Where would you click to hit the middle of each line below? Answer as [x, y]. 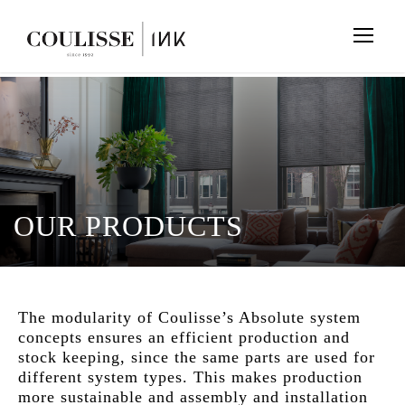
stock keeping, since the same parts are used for [197, 357]
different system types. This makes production [190, 377]
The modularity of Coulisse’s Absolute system [189, 317]
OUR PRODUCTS [128, 226]
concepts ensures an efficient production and [184, 337]
